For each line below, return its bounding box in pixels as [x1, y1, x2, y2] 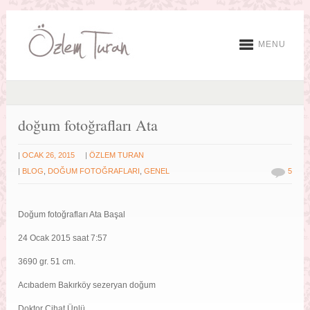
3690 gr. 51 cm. [18, 257, 76, 267]
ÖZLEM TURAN [89, 151, 145, 160]
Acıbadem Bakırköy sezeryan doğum [18, 280, 156, 291]
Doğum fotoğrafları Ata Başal [18, 210, 126, 220]
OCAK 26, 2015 [22, 151, 75, 160]
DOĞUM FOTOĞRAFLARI [48, 167, 140, 176]
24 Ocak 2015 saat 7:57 [18, 233, 108, 244]
